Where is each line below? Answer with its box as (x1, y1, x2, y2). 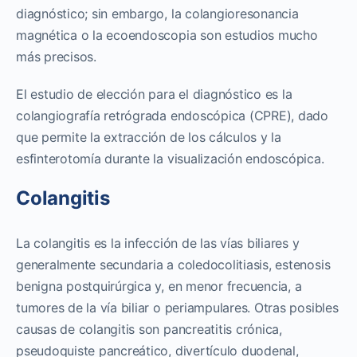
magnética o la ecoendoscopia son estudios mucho (16, 26, 318, 43)
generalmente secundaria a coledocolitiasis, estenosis (16, 256, 331, 273)
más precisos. (16, 48, 96, 65)
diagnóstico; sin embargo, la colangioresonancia (16, 5, 299, 22)
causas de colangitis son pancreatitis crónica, (16, 320, 282, 337)
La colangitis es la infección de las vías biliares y (16, 234, 300, 251)
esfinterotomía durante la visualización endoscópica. (16, 150, 324, 167)
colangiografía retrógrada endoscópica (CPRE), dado (16, 107, 329, 124)
